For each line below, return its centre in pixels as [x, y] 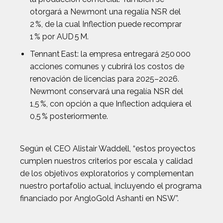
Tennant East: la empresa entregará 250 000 [110, 54]
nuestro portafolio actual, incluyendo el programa [111, 186]
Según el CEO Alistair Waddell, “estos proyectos [108, 149]
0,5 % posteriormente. [69, 116]
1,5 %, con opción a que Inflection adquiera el [111, 104]
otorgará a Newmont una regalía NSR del [105, 12]
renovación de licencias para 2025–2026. [105, 79]
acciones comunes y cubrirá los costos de [107, 66]
